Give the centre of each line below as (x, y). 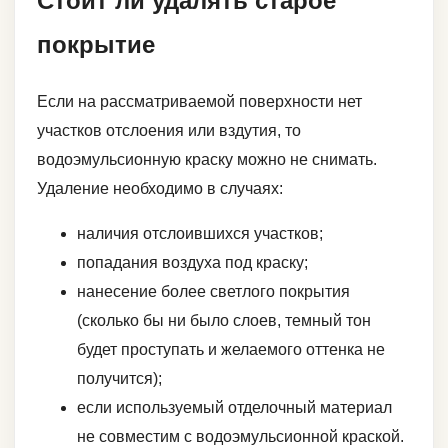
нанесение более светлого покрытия (213, 291)
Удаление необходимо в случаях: (160, 188)
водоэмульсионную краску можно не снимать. (207, 159)
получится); (119, 378)
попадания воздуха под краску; (192, 262)
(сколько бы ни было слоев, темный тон (224, 320)
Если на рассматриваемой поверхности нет (199, 101)
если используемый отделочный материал (234, 407)
